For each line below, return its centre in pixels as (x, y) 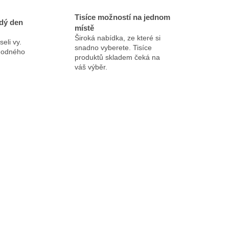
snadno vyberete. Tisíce (113, 47)
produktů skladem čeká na (117, 57)
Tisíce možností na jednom (122, 17)
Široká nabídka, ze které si (117, 38)
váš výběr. (91, 67)
